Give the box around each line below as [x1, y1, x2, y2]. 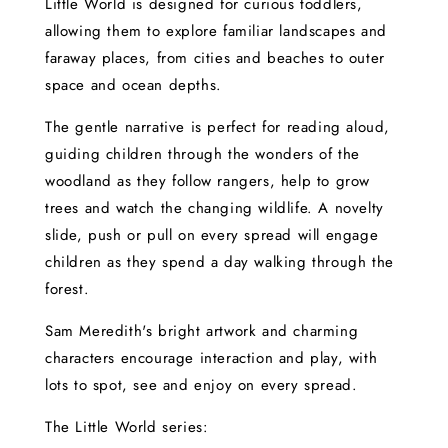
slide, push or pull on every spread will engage [45, 224, 379, 247]
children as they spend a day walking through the [45, 251, 394, 274]
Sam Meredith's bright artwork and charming [45, 320, 359, 343]
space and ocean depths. [45, 74, 222, 97]
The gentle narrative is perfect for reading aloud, [45, 116, 391, 139]
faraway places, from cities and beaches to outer [45, 47, 385, 70]
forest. [45, 278, 90, 301]
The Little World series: [45, 416, 209, 439]
